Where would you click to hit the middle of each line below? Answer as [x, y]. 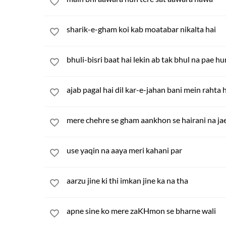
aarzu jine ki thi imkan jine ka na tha [127, 180]
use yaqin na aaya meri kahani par [124, 150]
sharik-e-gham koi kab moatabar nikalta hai [141, 29]
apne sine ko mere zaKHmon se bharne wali [141, 211]
